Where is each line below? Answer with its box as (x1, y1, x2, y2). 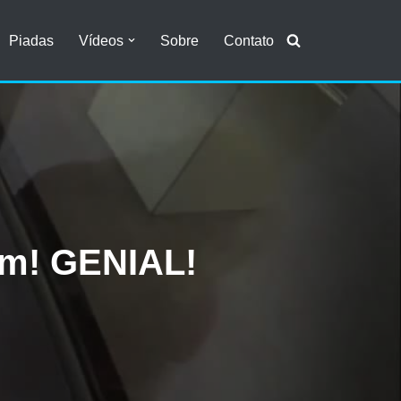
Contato (224, 33, 274, 48)
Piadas (9, 33, 54, 48)
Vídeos (79, 33, 124, 48)
